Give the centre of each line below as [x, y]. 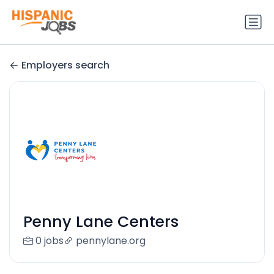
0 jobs [49, 241]
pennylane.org [110, 241]
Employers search [65, 65]
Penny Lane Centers [101, 222]
